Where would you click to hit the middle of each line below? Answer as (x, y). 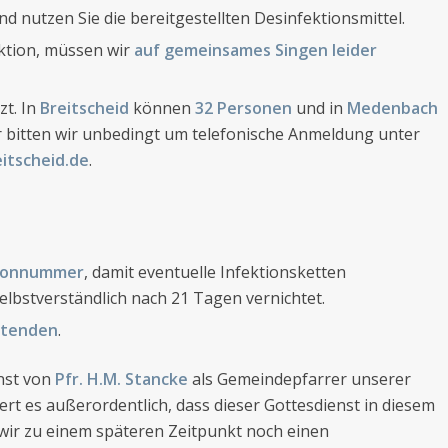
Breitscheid (86, 107)
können (164, 107)
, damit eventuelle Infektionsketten (215, 271)
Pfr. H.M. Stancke (121, 378)
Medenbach (392, 107)
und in (319, 107)
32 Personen (243, 107)
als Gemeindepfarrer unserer (299, 378)
